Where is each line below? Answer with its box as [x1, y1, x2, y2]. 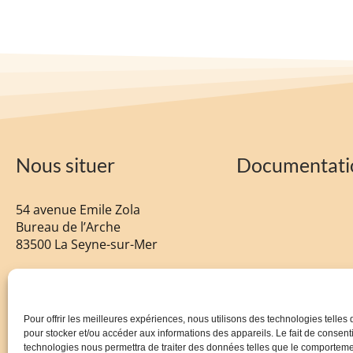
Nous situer [16, 152, 115, 176]
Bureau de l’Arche [16, 217, 121, 236]
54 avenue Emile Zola [16, 200, 140, 218]
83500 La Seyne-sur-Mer [16, 235, 158, 253]
